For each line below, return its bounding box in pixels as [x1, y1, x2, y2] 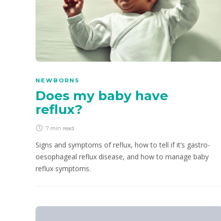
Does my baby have [36, 88, 168, 104]
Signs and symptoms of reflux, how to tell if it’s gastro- [36, 140, 210, 150]
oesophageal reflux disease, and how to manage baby [36, 152, 209, 162]
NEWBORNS [36, 77, 80, 84]
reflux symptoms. [36, 164, 91, 174]
